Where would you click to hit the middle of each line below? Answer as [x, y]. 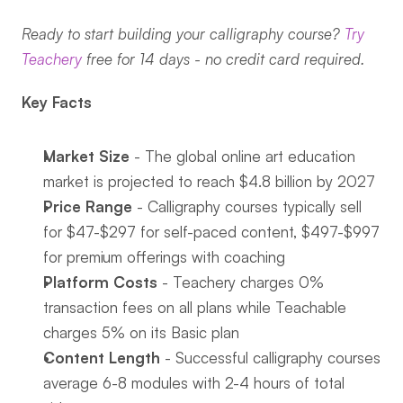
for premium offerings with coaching [164, 257]
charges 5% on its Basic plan [141, 332]
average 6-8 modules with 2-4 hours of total [194, 383]
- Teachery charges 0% [241, 282]
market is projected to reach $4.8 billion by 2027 [209, 181]
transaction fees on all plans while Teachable [195, 307]
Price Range [88, 206]
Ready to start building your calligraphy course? [183, 34]
